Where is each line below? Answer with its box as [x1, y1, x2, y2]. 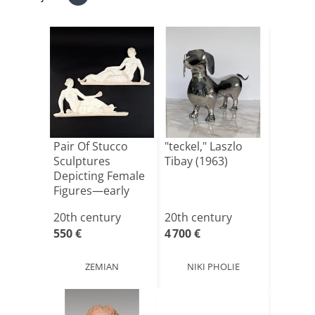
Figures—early [53, 183, 129, 198]
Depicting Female [53, 168, 145, 184]
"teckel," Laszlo [165, 139, 243, 154]
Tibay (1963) [165, 153, 228, 169]
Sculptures [53, 153, 110, 169]
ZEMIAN [85, 259, 119, 273]
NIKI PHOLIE [186, 259, 240, 273]
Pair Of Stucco [53, 139, 128, 154]
